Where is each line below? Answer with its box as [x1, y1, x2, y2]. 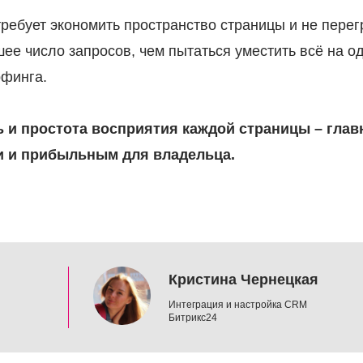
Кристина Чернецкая [169, 271, 319, 288]
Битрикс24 [169, 312, 218, 324]
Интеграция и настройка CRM [169, 299, 308, 311]
